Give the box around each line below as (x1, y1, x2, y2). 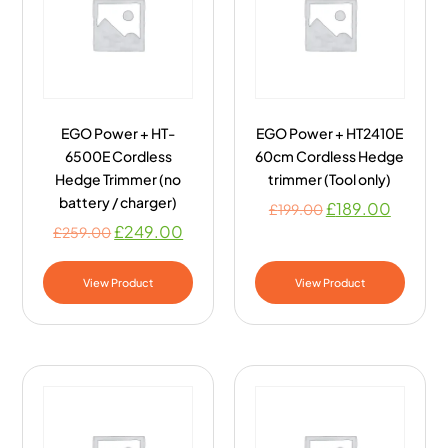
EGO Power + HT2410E (256, 123, 404, 142)
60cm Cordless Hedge (255, 146, 405, 165)
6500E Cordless (64, 146, 172, 165)
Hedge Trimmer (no (55, 169, 182, 188)
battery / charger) (59, 192, 178, 211)
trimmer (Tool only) (268, 169, 392, 188)
